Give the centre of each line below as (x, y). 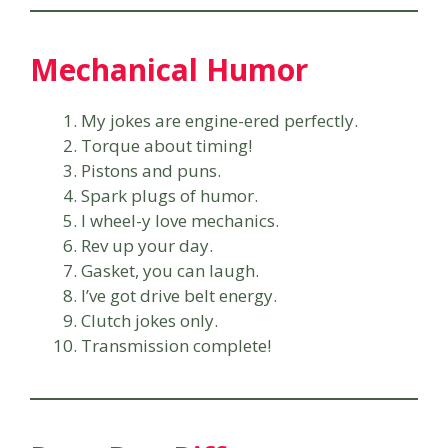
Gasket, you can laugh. (170, 270)
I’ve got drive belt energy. (179, 295)
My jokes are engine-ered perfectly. (219, 120)
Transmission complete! (176, 345)
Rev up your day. (147, 245)
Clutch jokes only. (149, 320)
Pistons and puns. (151, 170)
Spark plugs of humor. (169, 195)
